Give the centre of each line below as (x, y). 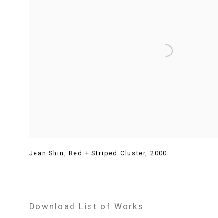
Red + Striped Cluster (107, 153)
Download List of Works (87, 206)
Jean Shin (47, 153)
